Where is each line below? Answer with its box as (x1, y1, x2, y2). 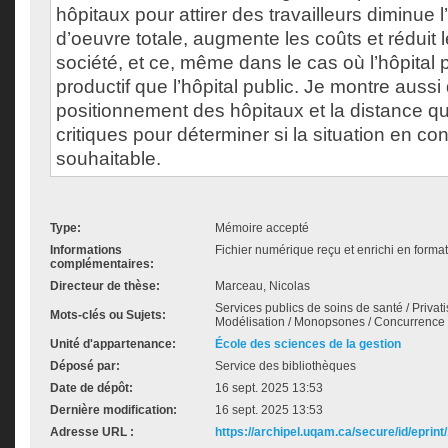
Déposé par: (50, 359, 120, 373)
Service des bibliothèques (215, 359, 356, 373)
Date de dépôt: (50, 381, 133, 395)
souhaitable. (56, 148, 161, 169)
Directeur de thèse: (50, 279, 160, 293)
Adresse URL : (50, 425, 134, 439)
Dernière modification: (50, 403, 177, 417)
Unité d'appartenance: (50, 337, 176, 351)
